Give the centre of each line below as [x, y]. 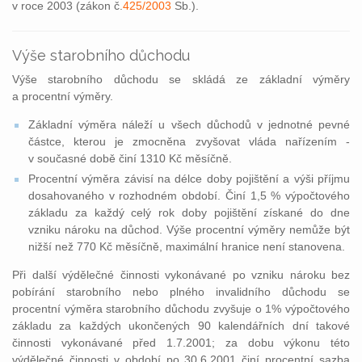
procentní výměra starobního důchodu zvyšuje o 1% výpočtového [181, 309]
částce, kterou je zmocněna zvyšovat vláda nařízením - [189, 141]
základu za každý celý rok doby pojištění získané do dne [189, 213]
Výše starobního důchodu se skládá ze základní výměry [181, 79]
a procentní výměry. [63, 96]
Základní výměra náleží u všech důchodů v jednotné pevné [189, 124]
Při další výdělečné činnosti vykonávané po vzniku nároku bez [181, 275]
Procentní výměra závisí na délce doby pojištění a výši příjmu [189, 179]
